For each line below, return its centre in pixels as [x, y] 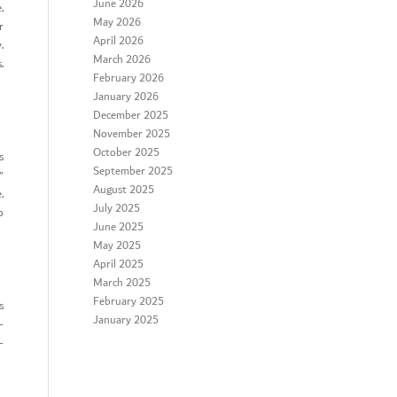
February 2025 [129, 302]
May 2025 [117, 246]
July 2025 [117, 209]
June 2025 [119, 227]
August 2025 [124, 190]
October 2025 [127, 153]
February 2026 [129, 78]
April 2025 [119, 265]
